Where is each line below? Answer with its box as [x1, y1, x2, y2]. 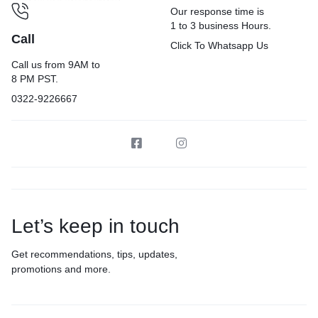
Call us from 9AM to [11, 58, 100, 70]
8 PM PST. [11, 72, 58, 84]
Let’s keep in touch [11, 214, 180, 237]
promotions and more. [11, 263, 111, 275]
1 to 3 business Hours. [170, 20, 271, 31]
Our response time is [170, 6, 264, 17]
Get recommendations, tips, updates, [11, 248, 177, 260]
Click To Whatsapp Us [170, 40, 268, 51]
